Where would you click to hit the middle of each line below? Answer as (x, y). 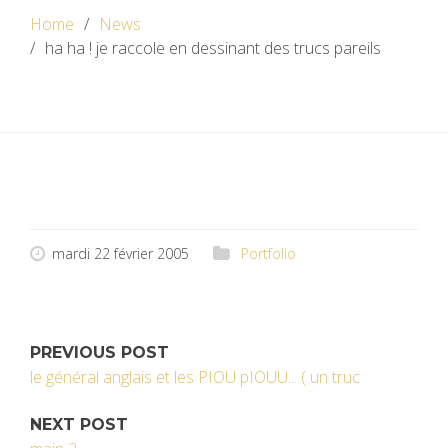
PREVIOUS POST (99, 352)
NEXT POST (79, 424)
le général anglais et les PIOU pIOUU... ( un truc (195, 377)
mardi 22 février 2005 (120, 253)
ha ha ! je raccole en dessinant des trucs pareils (213, 48)
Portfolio (268, 253)
